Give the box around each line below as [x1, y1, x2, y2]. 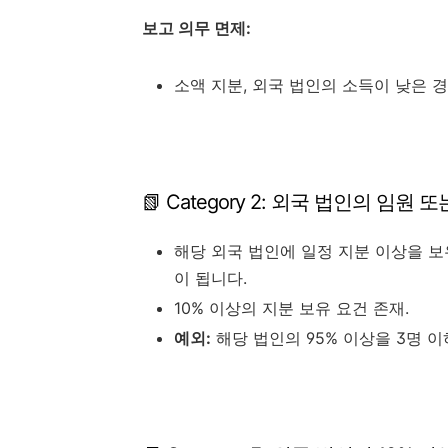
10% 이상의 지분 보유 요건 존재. [174, 298, 409, 319]
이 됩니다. [174, 268, 247, 289]
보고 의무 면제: [142, 18, 251, 39]
